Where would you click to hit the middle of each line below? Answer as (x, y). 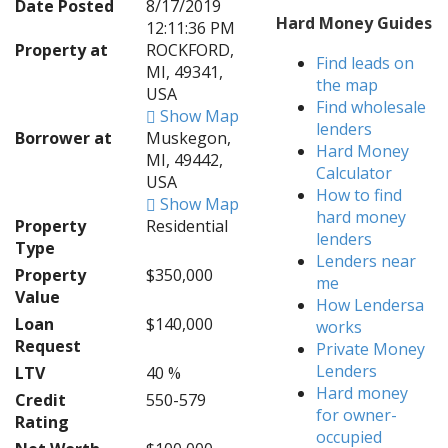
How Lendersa (370, 305)
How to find (359, 195)
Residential (186, 226)
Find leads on (365, 63)
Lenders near (366, 261)
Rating (42, 422)
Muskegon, (188, 138)
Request (48, 346)
